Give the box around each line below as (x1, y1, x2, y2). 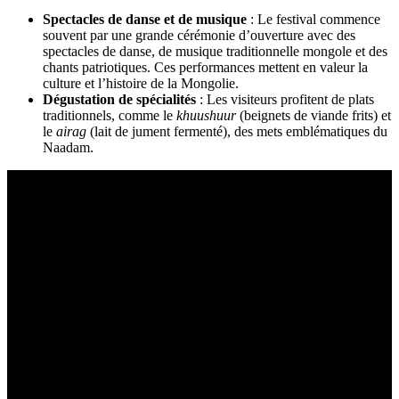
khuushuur (176, 107, 236, 123)
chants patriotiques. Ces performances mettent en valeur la (43, 59, 368, 75)
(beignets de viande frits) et (236, 107, 391, 123)
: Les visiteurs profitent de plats (196, 91, 374, 107)
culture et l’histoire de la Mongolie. (43, 75, 239, 91)
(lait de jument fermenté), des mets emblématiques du (86, 123, 387, 139)
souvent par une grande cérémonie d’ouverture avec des (43, 27, 355, 43)
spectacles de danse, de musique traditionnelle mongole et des (43, 43, 387, 59)
